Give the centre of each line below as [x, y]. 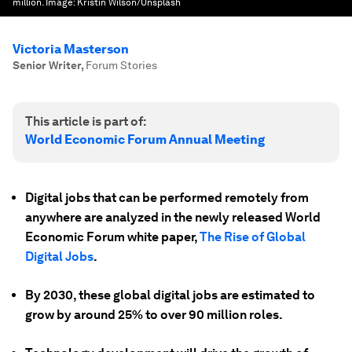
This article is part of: [86, 121]
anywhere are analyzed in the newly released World [173, 217]
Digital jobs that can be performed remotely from [167, 198]
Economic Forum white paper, [112, 237]
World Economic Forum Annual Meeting [145, 139]
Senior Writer [47, 65]
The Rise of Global [253, 237]
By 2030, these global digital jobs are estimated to [170, 295]
